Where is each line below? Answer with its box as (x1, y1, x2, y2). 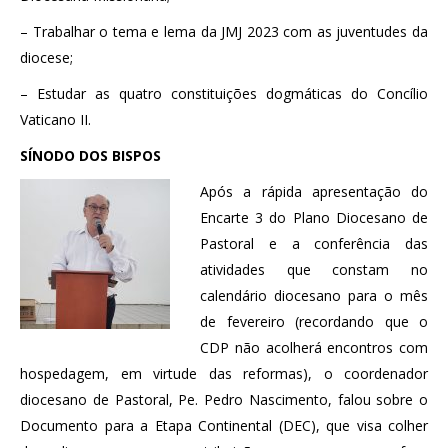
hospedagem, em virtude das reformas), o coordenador (20, 363, 428, 383)
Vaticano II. (20, 109, 91, 129)
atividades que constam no (200, 259, 428, 279)
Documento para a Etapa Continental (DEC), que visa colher (20, 415, 428, 435)
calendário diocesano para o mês (200, 285, 428, 305)
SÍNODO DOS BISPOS (20, 145, 161, 165)
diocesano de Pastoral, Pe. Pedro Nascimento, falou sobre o (20, 389, 428, 409)
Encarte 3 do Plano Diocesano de (200, 207, 428, 227)
